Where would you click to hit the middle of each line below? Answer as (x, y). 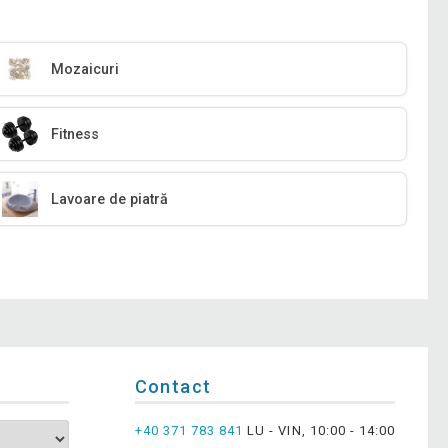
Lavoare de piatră (110, 199)
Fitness (75, 134)
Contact (173, 386)
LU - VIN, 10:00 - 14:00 (319, 430)
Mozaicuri (85, 69)
